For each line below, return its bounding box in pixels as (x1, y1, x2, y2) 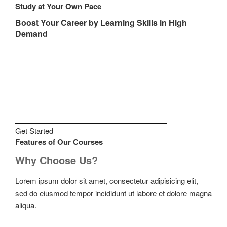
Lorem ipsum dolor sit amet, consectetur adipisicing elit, (15, 175, 198, 186)
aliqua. (15, 200, 36, 211)
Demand (15, 28, 48, 40)
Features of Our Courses (15, 136, 103, 147)
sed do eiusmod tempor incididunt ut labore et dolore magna (15, 187, 212, 199)
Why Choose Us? (15, 153, 98, 168)
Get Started (15, 125, 53, 136)
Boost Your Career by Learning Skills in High (15, 17, 187, 28)
